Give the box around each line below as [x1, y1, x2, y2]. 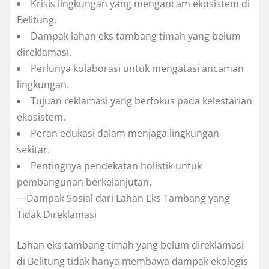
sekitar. [17, 143, 50, 157]
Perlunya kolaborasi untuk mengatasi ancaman [31, 62, 244, 76]
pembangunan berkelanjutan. [17, 175, 151, 189]
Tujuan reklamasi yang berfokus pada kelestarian [31, 94, 252, 108]
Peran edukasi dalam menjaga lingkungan [31, 127, 219, 141]
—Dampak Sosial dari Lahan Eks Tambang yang [17, 192, 230, 205]
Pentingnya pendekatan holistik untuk [31, 159, 202, 173]
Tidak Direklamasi [17, 208, 97, 222]
